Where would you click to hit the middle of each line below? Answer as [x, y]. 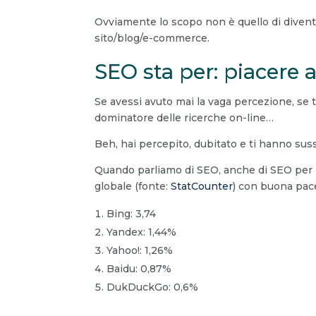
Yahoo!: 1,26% [140, 251]
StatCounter [202, 187]
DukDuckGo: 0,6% [153, 287]
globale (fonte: [133, 187]
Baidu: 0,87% [139, 269]
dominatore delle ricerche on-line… [184, 118]
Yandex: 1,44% [142, 232]
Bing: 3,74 [132, 214]
